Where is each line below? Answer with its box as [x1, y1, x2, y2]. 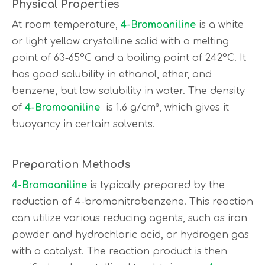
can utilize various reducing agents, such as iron [12, 213, 247, 224]
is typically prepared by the [87, 180, 225, 190]
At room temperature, [12, 20, 121, 30]
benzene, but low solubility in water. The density [12, 86, 245, 96]
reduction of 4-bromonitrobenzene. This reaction [12, 196, 253, 207]
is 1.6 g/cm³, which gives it [100, 102, 229, 113]
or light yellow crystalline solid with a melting [12, 36, 229, 47]
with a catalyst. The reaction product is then [12, 246, 227, 257]
